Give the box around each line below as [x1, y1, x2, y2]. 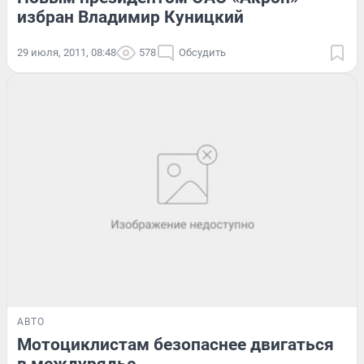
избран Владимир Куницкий [17, 6, 244, 27]
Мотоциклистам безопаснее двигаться [17, 334, 334, 354]
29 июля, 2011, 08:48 [17, 45, 116, 58]
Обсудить [179, 45, 226, 58]
